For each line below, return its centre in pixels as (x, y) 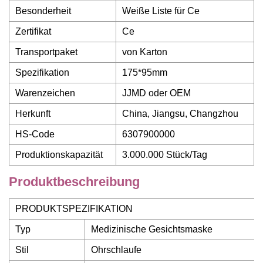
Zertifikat (33, 31)
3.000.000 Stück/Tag (165, 155)
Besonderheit (43, 11)
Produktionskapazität (59, 155)
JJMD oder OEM (156, 93)
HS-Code (35, 134)
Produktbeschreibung (74, 182)
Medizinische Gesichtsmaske (152, 229)
